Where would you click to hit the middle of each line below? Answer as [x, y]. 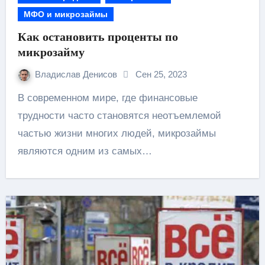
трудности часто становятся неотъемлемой [119, 116]
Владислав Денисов [77, 74]
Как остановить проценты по [98, 37]
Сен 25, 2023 [161, 74]
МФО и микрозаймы [65, 14]
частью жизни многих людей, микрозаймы [117, 133]
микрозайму [51, 52]
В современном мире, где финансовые [21, 98]
